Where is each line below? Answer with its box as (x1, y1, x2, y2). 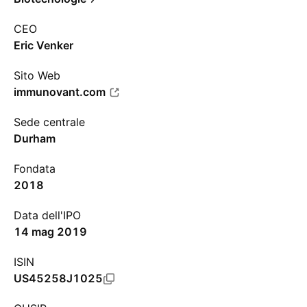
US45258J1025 (14, 271, 103, 285)
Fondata (14, 162, 56, 175)
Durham (14, 132, 56, 145)
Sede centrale (14, 115, 85, 129)
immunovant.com (14, 85, 106, 99)
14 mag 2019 (14, 225, 87, 238)
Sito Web (14, 69, 60, 82)
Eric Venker (14, 38, 73, 52)
